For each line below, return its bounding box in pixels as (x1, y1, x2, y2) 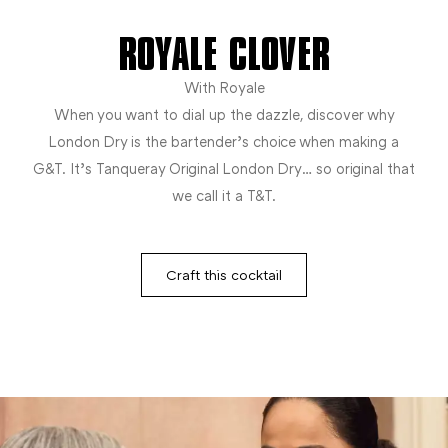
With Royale (183, 78, 265, 96)
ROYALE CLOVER (117, 26, 331, 83)
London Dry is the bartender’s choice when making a (49, 132, 399, 150)
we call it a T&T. (172, 186, 276, 204)
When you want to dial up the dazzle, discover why (53, 105, 395, 123)
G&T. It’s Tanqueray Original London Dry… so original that (33, 159, 415, 177)
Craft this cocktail (166, 265, 282, 283)
